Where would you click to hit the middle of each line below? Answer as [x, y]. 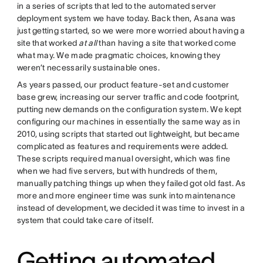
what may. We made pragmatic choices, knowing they [119, 55]
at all [88, 43]
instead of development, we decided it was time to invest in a [131, 208]
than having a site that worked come [167, 43]
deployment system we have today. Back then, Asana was [126, 18]
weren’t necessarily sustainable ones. [88, 67]
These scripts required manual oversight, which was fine [124, 158]
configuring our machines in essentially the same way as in [128, 121]
